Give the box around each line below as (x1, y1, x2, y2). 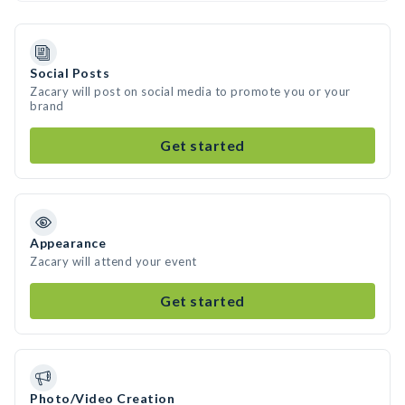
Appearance (30, 235, 106, 250)
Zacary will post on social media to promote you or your (30, 84, 351, 99)
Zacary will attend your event (30, 254, 197, 268)
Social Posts (30, 65, 109, 80)
